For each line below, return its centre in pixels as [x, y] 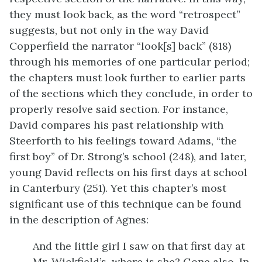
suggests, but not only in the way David [109, 30]
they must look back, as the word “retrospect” [125, 14]
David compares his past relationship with [116, 125]
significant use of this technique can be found [125, 204]
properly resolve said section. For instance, [119, 109]
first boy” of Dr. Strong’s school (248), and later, [128, 156]
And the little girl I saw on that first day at [139, 246]
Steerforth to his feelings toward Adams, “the [123, 141]
